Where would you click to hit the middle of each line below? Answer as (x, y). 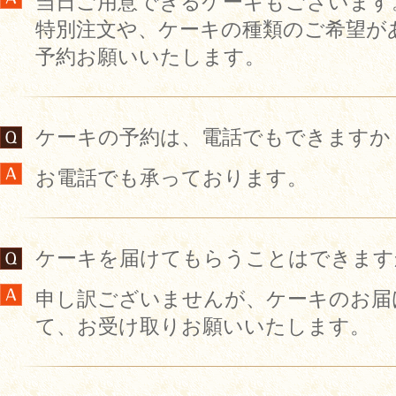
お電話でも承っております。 (171, 178)
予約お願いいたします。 (150, 57)
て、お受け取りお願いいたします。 (203, 326)
